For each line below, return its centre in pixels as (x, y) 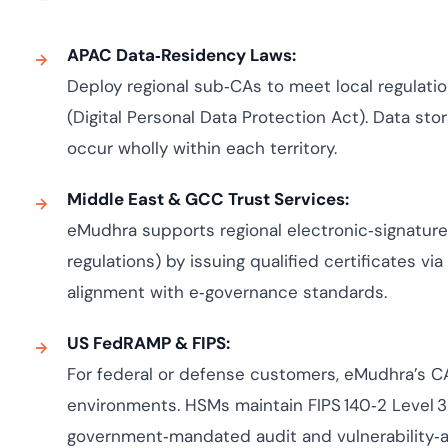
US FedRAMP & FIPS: (148, 343)
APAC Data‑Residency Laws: (181, 55)
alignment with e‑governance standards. (226, 292)
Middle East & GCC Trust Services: (207, 199)
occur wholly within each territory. (201, 148)
